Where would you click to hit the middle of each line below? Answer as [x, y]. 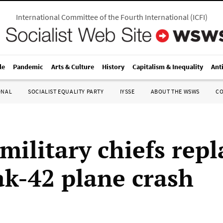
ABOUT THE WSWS [175, 91]
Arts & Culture [73, 67]
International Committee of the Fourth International [102, 17]
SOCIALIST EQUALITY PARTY [66, 91]
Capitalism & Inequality [168, 67]
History [113, 67]
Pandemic [28, 67]
